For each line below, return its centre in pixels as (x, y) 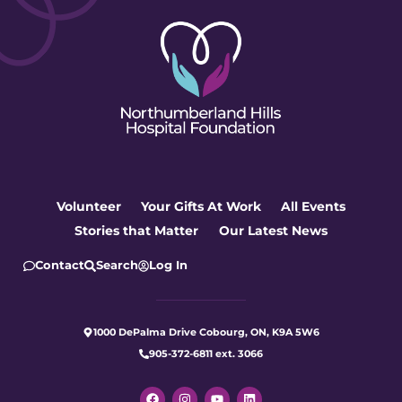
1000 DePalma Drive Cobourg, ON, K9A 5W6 (206, 332)
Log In (169, 265)
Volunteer (88, 207)
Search (117, 265)
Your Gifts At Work (201, 207)
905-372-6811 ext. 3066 (206, 353)
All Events (314, 207)
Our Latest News (273, 230)
